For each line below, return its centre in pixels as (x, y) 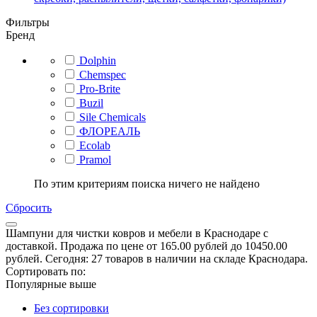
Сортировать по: (46, 271)
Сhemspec (103, 74)
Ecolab (95, 145)
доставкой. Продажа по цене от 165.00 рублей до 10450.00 (146, 246)
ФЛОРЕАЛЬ (110, 131)
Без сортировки (71, 308)
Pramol (95, 159)
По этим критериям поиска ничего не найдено (147, 183)
